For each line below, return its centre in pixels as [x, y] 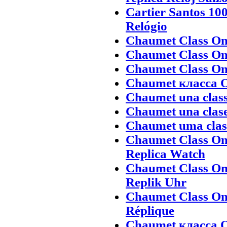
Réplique [150, 210]
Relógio [146, 26]
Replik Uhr [156, 182]
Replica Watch [165, 154]
